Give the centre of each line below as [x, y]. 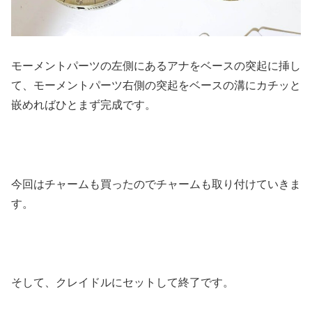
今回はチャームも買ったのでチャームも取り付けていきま [156, 184]
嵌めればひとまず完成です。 [84, 105]
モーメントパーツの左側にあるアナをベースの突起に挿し [156, 66]
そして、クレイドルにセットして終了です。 [123, 283]
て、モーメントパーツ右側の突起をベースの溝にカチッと [156, 86]
